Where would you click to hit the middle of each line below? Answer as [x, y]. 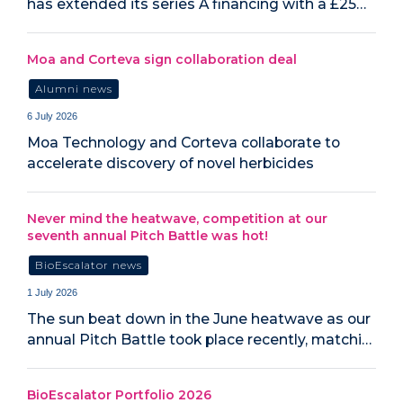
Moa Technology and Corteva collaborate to [184, 143]
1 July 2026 [52, 293]
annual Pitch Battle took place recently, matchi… [199, 340]
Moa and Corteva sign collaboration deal [162, 59]
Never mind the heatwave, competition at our [177, 218]
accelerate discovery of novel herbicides [170, 164]
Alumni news [74, 89]
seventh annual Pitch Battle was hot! [148, 235]
